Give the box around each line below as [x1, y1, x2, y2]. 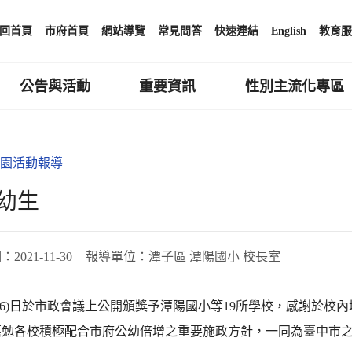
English [271, 25, 306, 37]
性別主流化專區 [245, 78, 345, 94]
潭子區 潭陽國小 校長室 [148, 249, 280, 263]
